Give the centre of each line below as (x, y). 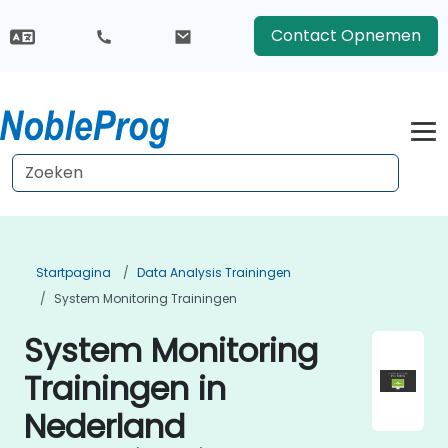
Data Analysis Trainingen (214, 272)
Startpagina (73, 272)
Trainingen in (125, 388)
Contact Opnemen (345, 35)
